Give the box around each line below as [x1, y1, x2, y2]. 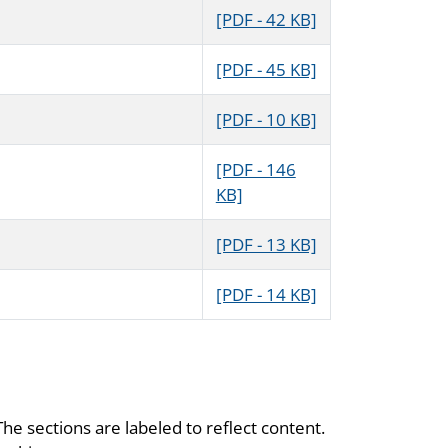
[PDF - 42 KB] [215, 8, 317, 31]
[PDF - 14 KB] [215, 283, 317, 306]
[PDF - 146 [215, 158, 296, 181]
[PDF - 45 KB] [215, 58, 317, 81]
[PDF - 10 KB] [215, 108, 317, 131]
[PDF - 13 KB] [215, 233, 317, 256]
